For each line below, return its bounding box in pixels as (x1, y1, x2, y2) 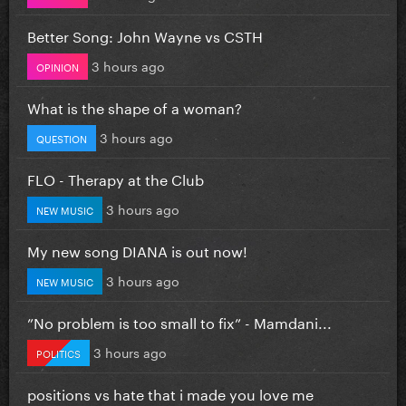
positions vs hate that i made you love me (27, 381, 314, 404)
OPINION (36, 57, 79, 74)
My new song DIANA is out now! (27, 237, 247, 261)
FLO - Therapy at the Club (27, 166, 204, 189)
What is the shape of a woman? (27, 94, 242, 118)
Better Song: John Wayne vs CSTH (27, 23, 263, 46)
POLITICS (36, 343, 81, 361)
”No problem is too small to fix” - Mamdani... (27, 309, 332, 333)
